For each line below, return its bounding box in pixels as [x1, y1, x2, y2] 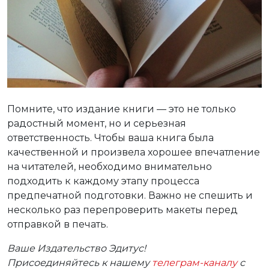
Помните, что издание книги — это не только [7, 103, 236, 115]
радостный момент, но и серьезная [7, 118, 186, 130]
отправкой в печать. [7, 219, 108, 231]
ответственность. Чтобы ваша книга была [7, 132, 214, 144]
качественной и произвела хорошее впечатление [7, 147, 260, 159]
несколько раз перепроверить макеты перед [7, 204, 238, 216]
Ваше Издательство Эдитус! [7, 243, 148, 255]
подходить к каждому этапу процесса [7, 175, 199, 187]
